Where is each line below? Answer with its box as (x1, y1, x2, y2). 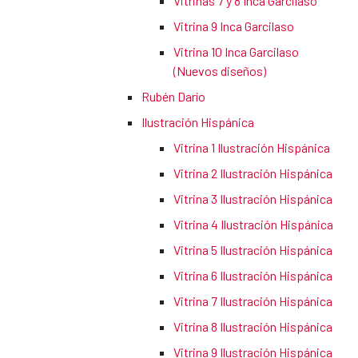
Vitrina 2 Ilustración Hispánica (173, 165, 332, 181)
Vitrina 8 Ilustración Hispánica (173, 319, 332, 335)
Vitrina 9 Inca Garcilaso (173, 18, 294, 34)
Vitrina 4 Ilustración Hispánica (173, 217, 333, 233)
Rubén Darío (141, 89, 205, 105)
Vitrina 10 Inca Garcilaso (173, 44, 299, 60)
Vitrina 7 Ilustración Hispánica (173, 293, 332, 309)
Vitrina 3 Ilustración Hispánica (173, 191, 332, 207)
